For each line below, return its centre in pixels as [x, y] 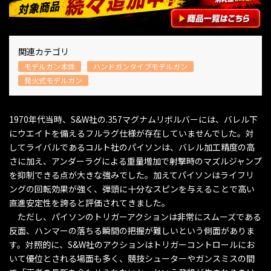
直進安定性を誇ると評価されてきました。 [90, 202]
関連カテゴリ [44, 51]
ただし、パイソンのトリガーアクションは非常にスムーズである [135, 216]
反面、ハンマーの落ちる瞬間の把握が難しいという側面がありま [132, 230]
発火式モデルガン [53, 80]
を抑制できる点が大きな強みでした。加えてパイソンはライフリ [132, 175]
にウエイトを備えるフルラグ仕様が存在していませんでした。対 [132, 133]
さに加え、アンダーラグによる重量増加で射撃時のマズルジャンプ [135, 161]
